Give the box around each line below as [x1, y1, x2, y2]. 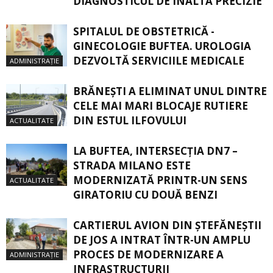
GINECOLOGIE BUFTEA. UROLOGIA [73, 38, 251, 53]
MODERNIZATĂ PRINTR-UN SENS [73, 172, 247, 187]
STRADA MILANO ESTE [73, 158, 191, 172]
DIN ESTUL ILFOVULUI [73, 113, 186, 127]
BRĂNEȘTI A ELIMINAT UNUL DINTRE [73, 83, 267, 98]
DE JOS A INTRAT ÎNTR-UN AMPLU [73, 232, 250, 247]
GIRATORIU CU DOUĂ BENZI [73, 187, 218, 202]
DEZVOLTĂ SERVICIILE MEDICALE [73, 53, 244, 68]
